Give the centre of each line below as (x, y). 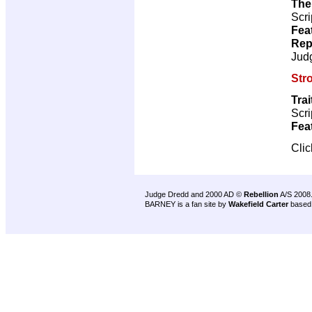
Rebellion (261, 194)
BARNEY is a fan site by (187, 204)
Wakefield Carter (258, 204)
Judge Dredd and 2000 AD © (194, 194)
